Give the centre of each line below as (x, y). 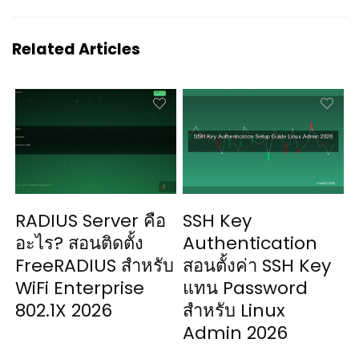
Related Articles (76, 49)
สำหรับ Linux (234, 310)
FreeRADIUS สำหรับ (95, 265)
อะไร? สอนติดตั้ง (80, 243)
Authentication (250, 243)
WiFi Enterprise (80, 288)
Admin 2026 (236, 333)
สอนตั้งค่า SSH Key (257, 265)
